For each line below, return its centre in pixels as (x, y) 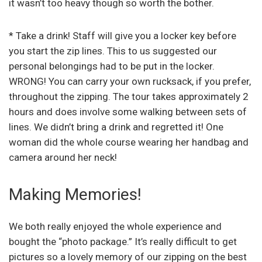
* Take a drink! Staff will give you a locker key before (123, 36)
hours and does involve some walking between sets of (128, 112)
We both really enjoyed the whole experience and (115, 227)
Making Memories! (75, 195)
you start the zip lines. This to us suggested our (113, 51)
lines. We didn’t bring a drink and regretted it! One (116, 127)
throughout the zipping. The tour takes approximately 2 (129, 97)
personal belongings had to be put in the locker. (112, 66)
